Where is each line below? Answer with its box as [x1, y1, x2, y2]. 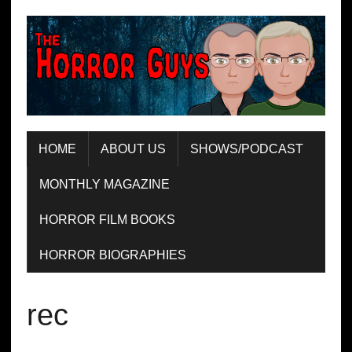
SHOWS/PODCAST [189, 141, 303, 156]
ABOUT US [100, 141, 166, 156]
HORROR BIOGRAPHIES [38, 247, 186, 262]
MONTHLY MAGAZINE [38, 177, 170, 191]
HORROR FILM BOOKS [38, 212, 175, 226]
